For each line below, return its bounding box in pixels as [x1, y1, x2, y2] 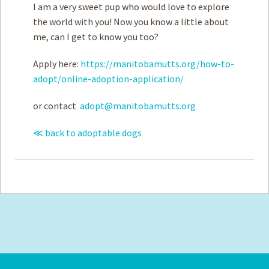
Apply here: [33, 57, 80, 70]
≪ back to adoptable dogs [33, 126, 142, 139]
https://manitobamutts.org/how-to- [80, 57, 234, 70]
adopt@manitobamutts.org [80, 99, 196, 112]
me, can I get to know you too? [33, 30, 160, 43]
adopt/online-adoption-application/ [33, 72, 184, 85]
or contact [33, 99, 80, 112]
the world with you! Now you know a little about [33, 15, 229, 28]
